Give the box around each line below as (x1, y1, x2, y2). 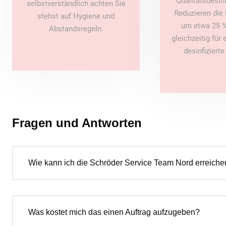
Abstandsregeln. (48, 24, 103, 34)
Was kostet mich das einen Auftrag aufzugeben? (28, 208, 200, 217)
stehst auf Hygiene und (37, 12, 115, 21)
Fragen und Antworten (12, 116, 142, 130)
